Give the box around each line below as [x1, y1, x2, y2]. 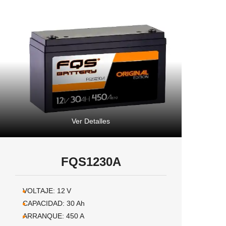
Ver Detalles [72, 117, 110, 125]
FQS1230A [61, 155, 121, 168]
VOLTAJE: [23, 187, 55, 195]
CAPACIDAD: [23, 199, 65, 207]
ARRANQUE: [23, 212, 64, 220]
